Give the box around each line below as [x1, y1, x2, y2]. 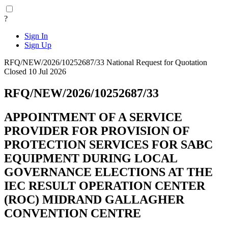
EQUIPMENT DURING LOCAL [4, 151, 177, 165]
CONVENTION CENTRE [4, 206, 141, 220]
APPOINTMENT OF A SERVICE [4, 110, 182, 124]
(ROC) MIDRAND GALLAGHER [4, 192, 184, 206]
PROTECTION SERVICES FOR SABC [4, 137, 213, 151]
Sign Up [24, 41, 51, 49]
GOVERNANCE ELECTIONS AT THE [4, 165, 213, 179]
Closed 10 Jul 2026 [4, 67, 66, 76]
